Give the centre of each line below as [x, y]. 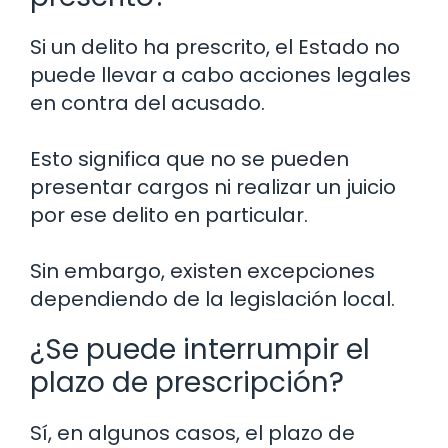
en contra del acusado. [147, 103]
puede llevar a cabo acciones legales [220, 75]
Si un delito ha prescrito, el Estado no [215, 47]
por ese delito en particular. [169, 215]
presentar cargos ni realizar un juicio [213, 187]
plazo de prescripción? [187, 383]
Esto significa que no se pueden [189, 159]
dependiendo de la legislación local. [212, 299]
